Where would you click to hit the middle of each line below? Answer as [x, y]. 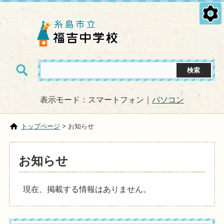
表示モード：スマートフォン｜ [96, 99]
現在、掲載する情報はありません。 [87, 189]
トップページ [40, 126]
